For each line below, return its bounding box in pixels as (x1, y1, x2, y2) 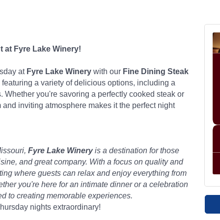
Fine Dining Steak (123, 67, 189, 76)
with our (91, 67, 123, 76)
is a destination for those (93, 146, 179, 155)
